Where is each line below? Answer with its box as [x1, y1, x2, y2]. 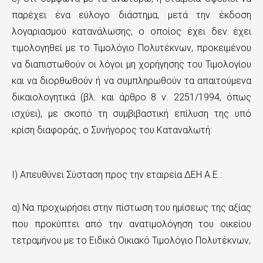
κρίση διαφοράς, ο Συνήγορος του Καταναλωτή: [12, 124, 212, 136]
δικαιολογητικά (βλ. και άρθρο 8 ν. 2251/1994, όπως [12, 92, 251, 103]
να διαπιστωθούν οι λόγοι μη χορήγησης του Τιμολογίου [12, 59, 251, 70]
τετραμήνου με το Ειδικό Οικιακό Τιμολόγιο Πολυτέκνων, [12, 235, 251, 246]
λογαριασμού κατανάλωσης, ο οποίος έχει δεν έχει [12, 26, 251, 37]
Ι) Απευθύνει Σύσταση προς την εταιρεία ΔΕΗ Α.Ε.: [12, 169, 222, 180]
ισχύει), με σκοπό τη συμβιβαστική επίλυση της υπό [12, 108, 251, 119]
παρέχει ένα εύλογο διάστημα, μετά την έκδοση [12, 9, 251, 21]
